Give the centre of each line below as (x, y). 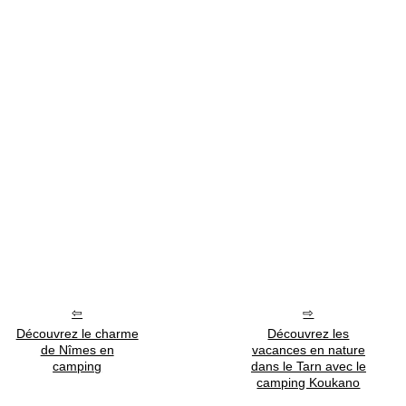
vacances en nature (308, 349)
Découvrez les (309, 333)
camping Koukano (309, 382)
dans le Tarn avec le (308, 366)
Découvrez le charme (77, 333)
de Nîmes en (77, 349)
